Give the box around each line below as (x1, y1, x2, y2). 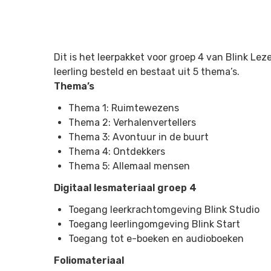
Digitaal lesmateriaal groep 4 (54, 182, 197, 194)
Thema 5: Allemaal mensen (68, 160, 190, 172)
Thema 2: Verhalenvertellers (68, 117, 196, 128)
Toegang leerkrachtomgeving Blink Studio (68, 204, 260, 215)
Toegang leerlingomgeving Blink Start (68, 218, 240, 230)
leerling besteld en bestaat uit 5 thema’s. (54, 66, 240, 77)
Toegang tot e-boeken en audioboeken (68, 233, 244, 244)
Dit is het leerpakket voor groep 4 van (54, 51, 226, 63)
